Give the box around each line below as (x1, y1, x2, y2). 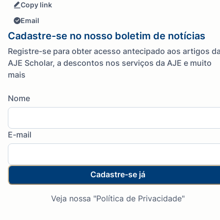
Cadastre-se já (90, 169, 145, 180)
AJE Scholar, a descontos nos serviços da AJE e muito (8, 57, 212, 68)
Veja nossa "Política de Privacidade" (51, 193, 185, 203)
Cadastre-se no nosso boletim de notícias (8, 29, 205, 42)
